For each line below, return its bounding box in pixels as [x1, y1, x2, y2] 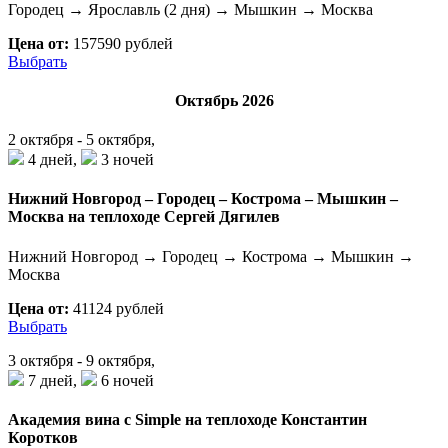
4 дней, [24, 151, 81, 169]
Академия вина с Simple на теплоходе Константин [8, 410, 367, 428]
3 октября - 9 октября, [8, 351, 155, 369]
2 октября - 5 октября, [8, 131, 155, 149]
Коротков [8, 428, 78, 446]
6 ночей [97, 371, 154, 389]
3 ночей [97, 151, 154, 169]
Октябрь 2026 [174, 91, 274, 109]
